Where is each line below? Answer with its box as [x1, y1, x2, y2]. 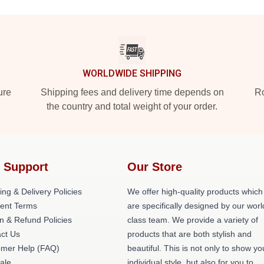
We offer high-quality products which [127, 187, 263, 196]
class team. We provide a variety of [127, 215, 258, 225]
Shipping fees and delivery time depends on [40, 87, 224, 97]
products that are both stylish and [127, 229, 252, 239]
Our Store [127, 160, 182, 173]
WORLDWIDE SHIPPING [82, 68, 181, 79]
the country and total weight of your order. [47, 101, 217, 111]
